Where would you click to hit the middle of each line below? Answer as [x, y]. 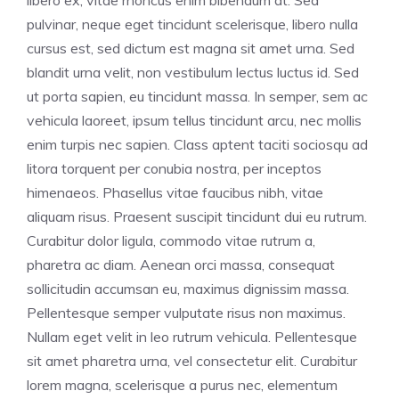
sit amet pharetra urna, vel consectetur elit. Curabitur [192, 360]
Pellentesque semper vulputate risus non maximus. [186, 312]
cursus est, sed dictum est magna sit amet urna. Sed [191, 48]
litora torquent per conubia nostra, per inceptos [174, 168]
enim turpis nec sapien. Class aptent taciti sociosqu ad [197, 144]
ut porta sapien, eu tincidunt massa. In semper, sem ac [197, 96]
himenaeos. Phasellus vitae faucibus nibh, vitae [175, 192]
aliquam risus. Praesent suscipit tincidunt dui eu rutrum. [197, 216]
